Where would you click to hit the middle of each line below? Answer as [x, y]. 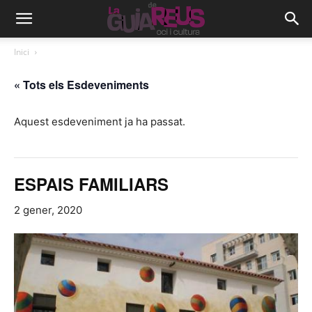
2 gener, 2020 [48, 210]
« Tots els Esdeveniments [81, 85]
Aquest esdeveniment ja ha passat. [100, 122]
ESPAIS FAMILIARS [91, 184]
